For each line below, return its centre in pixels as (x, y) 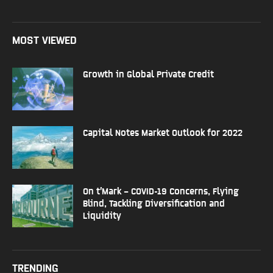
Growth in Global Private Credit (148, 73)
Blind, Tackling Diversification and (154, 202)
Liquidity (102, 214)
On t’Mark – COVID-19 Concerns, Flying (161, 190)
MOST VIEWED (44, 39)
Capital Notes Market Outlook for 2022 (163, 132)
